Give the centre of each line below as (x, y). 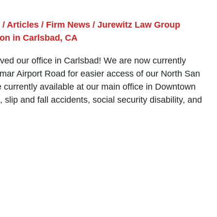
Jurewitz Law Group (139, 25)
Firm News (68, 25)
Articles (23, 25)
